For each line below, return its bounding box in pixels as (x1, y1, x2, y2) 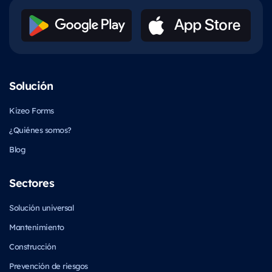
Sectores (9, 174, 54, 190)
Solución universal (9, 202, 73, 212)
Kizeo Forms (9, 104, 54, 115)
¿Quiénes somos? (9, 124, 72, 135)
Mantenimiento (9, 221, 64, 232)
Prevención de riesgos (9, 260, 88, 271)
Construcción (9, 240, 56, 251)
